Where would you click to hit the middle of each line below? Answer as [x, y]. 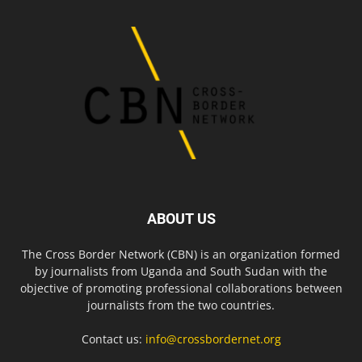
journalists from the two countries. [181, 305]
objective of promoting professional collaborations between [181, 288]
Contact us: [113, 339]
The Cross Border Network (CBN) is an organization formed [181, 255]
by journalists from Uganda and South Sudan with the [181, 271]
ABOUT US [181, 219]
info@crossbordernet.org [213, 339]
